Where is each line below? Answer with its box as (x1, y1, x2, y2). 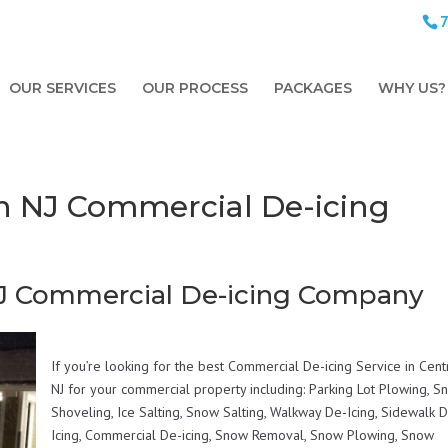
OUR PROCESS (142, 79, 248, 97)
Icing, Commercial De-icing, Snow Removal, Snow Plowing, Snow (51, 426, 435, 444)
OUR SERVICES (9, 79, 116, 97)
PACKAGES (274, 79, 352, 97)
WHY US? (378, 79, 446, 97)
